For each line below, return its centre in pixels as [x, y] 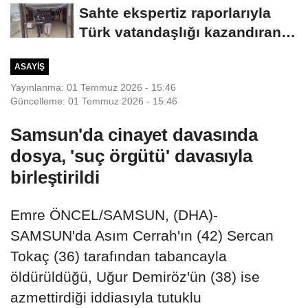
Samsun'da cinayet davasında [134, 134]
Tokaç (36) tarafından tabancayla [119, 256]
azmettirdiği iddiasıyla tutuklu [106, 297]
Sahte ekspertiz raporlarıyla [175, 13]
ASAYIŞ [29, 67]
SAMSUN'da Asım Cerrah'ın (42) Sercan [142, 235]
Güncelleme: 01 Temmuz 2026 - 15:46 [94, 101]
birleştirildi [55, 177]
